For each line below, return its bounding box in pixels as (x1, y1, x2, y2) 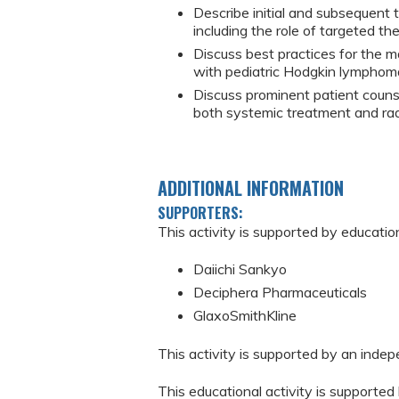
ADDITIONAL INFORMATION (158, 174, 344, 201)
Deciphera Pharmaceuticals (193, 283, 367, 302)
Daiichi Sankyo (193, 260, 290, 279)
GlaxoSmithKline (193, 306, 297, 325)
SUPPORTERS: (158, 201, 247, 224)
